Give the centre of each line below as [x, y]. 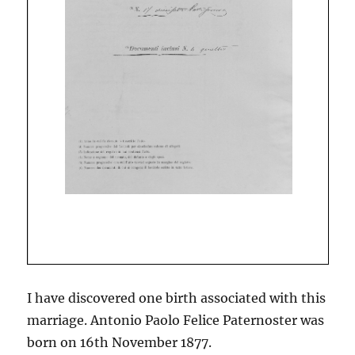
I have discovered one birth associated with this [177, 298]
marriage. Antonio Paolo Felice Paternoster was [176, 321]
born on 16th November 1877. [120, 343]
